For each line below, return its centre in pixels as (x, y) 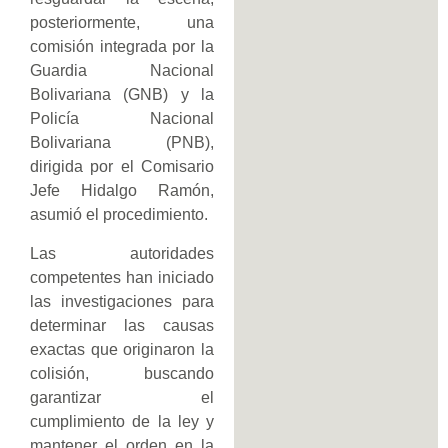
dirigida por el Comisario (122, 167)
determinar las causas (122, 325)
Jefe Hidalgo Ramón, (122, 191)
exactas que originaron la (122, 349)
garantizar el (122, 397)
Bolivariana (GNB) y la (122, 95)
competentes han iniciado (122, 277)
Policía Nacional (122, 119)
